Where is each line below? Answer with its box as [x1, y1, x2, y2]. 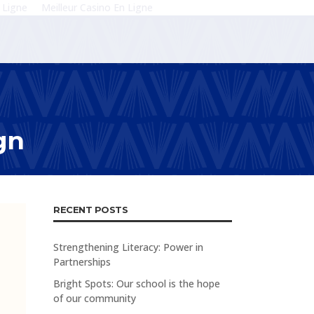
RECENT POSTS [53, 204, 128, 215]
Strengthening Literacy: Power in [53, 240, 203, 254]
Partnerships [53, 255, 111, 268]
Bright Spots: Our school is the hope [53, 277, 220, 290]
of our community [53, 292, 136, 305]
